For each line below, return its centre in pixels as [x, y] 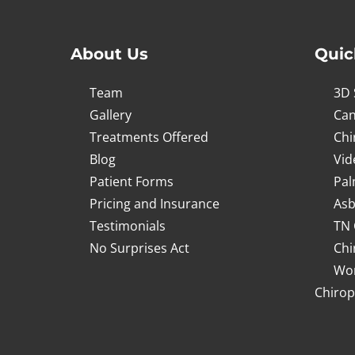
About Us [109, 54]
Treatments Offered [149, 137]
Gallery [111, 115]
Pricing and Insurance [155, 204]
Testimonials [128, 226]
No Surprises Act [139, 248]
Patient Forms [132, 181]
